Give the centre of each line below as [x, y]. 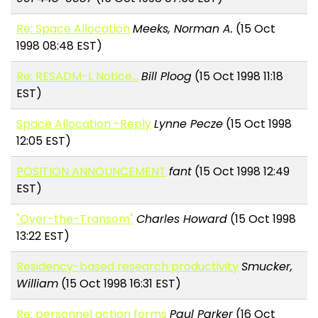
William [38, 284]
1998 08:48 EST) [60, 46]
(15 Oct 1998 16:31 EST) [120, 284]
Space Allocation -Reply [84, 124]
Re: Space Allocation [73, 29]
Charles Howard [182, 219]
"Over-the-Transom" [75, 219]
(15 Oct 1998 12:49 [241, 172]
